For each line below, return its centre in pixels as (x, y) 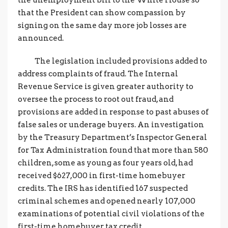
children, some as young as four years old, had (105, 163)
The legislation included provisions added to (112, 61)
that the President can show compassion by (102, 13)
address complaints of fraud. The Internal (98, 74)
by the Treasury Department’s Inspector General (112, 137)
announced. (41, 38)
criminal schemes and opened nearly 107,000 (107, 201)
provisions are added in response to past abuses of (113, 112)
